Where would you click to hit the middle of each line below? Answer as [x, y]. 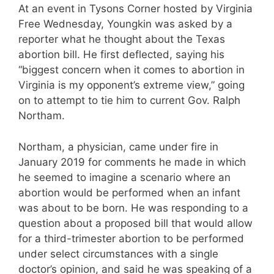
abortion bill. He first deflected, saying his [121, 55]
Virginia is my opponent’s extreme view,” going [131, 85]
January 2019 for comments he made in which [132, 162]
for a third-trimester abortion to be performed [131, 238]
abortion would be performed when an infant [129, 192]
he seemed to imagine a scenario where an [124, 177]
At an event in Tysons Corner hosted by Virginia [135, 9]
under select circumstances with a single [118, 254]
